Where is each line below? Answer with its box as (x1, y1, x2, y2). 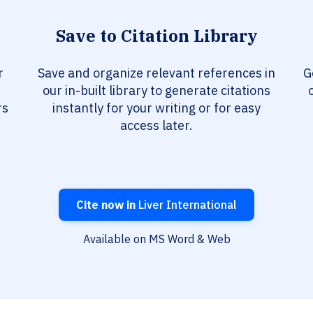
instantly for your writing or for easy (52, 100, 261, 117)
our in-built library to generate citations (43, 82, 270, 99)
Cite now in (76, 198, 136, 212)
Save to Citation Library (56, 24, 257, 48)
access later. (120, 117, 193, 134)
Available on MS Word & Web (82, 232, 231, 247)
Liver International (136, 198, 237, 212)
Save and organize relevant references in (38, 65, 275, 82)
